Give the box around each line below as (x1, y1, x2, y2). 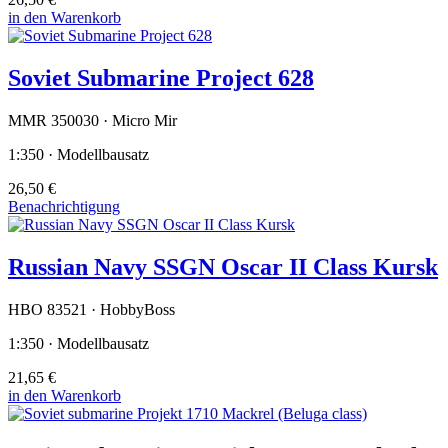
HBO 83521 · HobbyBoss (8, 301, 175, 319)
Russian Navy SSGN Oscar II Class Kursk (8, 254, 438, 281)
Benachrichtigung (8, 198, 120, 216)
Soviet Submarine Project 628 (8, 65, 314, 92)
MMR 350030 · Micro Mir (8, 112, 177, 130)
